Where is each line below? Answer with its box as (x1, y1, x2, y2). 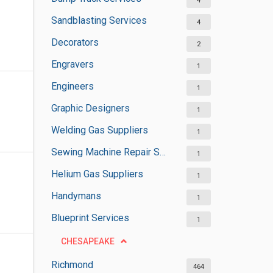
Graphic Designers (51, 102, 130, 114)
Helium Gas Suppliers (51, 168, 143, 180)
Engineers (51, 80, 94, 92)
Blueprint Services (51, 212, 129, 224)
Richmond (51, 259, 93, 271)
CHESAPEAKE (60, 236, 115, 246)
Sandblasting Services (51, 15, 147, 26)
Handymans (51, 190, 101, 202)
